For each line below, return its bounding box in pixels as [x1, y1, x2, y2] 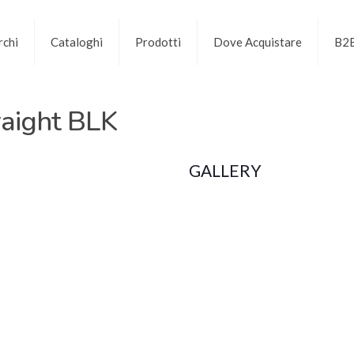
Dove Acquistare [213, 34, 302, 49]
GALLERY [189, 160, 262, 180]
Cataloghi [50, 34, 103, 49]
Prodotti [134, 34, 181, 49]
